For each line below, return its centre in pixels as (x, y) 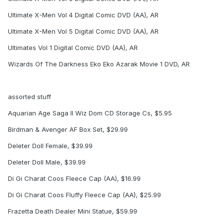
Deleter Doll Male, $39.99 (47, 162)
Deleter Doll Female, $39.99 (50, 146)
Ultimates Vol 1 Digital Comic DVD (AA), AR (73, 48)
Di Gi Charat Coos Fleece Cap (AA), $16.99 (74, 179)
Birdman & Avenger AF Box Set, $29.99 (68, 130)
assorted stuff (29, 97)
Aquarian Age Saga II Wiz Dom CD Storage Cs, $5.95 (90, 113)
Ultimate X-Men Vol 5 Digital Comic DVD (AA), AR (83, 31)
